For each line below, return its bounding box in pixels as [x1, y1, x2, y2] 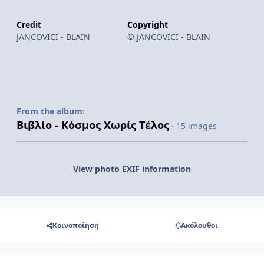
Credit [16, 19, 41, 31]
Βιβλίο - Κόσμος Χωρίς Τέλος [16, 118, 169, 133]
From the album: [16, 105, 85, 117]
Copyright [127, 19, 168, 31]
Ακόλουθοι [180, 220, 218, 231]
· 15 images [171, 120, 217, 132]
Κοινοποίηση [52, 220, 99, 231]
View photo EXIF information [73, 163, 191, 175]
